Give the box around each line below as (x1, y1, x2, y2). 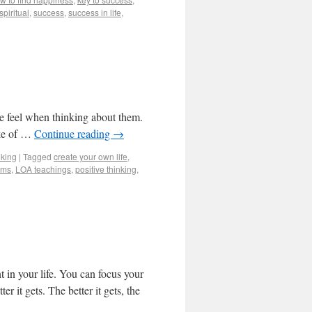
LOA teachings (15, 163, 71, 175)
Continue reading (34, 126, 113, 141)
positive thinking (75, 163, 136, 175)
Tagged (23, 150, 52, 162)
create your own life (54, 150, 127, 162)
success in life (68, 6, 121, 18)
